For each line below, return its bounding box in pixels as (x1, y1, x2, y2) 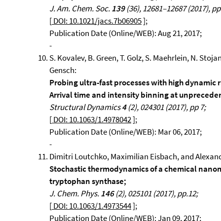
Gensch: (49, 65, 76, 75)
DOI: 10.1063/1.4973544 (52, 200, 131, 211)
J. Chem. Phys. (49, 188, 101, 199)
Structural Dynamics (49, 102, 122, 112)
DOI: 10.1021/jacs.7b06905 (52, 15, 142, 26)
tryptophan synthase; (49, 176, 126, 186)
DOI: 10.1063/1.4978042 (52, 114, 131, 125)
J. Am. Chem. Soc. (49, 3, 111, 14)
